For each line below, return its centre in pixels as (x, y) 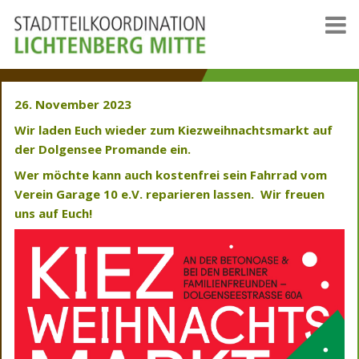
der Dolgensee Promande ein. (103, 149)
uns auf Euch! (53, 213)
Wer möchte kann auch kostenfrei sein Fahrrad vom (171, 174)
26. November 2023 (76, 104)
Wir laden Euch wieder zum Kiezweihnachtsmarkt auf (173, 129)
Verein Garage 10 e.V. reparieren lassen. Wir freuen (169, 194)
